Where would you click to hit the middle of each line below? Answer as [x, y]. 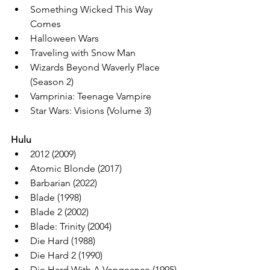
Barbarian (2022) [64, 183]
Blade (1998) [56, 197]
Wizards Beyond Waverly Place [96, 67]
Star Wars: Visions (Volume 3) [91, 111]
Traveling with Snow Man [83, 53]
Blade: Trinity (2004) [71, 226]
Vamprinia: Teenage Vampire [91, 96]
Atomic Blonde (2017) [76, 168]
